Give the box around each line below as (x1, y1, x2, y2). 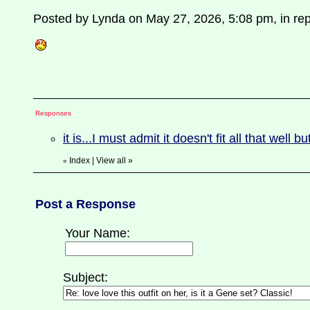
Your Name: (65, 226, 130, 240)
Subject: (63, 271, 108, 284)
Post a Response (35, 197, 136, 211)
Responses (35, 109, 71, 117)
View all (96, 156, 126, 165)
